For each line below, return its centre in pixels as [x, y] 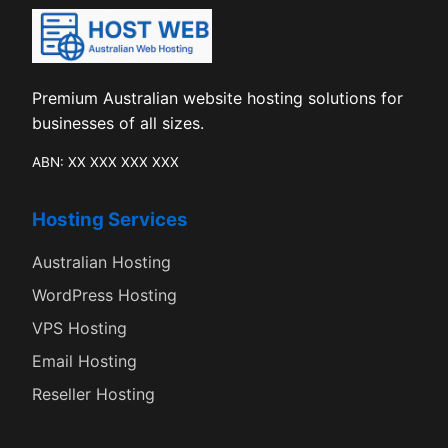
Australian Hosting [101, 261]
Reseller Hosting [93, 393]
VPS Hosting [79, 327]
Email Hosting [84, 360]
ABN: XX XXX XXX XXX [105, 161]
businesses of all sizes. [118, 122]
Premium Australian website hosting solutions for [217, 97]
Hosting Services [110, 219]
